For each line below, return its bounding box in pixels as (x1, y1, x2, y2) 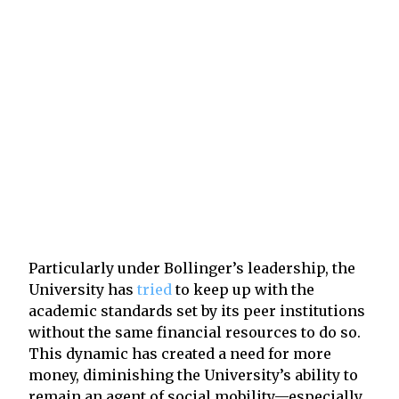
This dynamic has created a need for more (28, 344, 331, 362)
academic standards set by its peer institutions (28, 301, 365, 320)
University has (28, 280, 137, 298)
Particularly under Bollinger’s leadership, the (28, 258, 355, 277)
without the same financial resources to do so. (28, 322, 361, 341)
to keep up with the (172, 280, 314, 298)
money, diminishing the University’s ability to (28, 365, 358, 384)
